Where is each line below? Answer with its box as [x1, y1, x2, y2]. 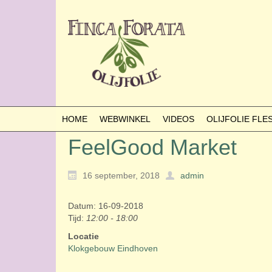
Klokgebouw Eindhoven [68, 243, 158, 254]
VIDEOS [163, 114, 194, 124]
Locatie [68, 231, 99, 242]
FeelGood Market [68, 135, 237, 160]
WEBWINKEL [100, 114, 151, 124]
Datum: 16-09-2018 [68, 201, 143, 211]
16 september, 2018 [83, 171, 160, 181]
